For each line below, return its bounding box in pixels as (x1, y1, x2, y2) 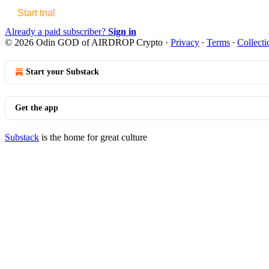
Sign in (108, 26, 136, 37)
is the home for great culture (39, 131, 147, 142)
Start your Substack (26, 67, 99, 76)
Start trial (17, 7, 55, 18)
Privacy (171, 37, 199, 47)
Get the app (15, 103, 58, 112)
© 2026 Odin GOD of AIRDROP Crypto (5, 37, 163, 47)
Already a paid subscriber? (5, 26, 108, 37)
